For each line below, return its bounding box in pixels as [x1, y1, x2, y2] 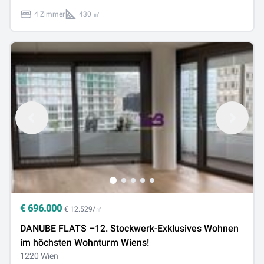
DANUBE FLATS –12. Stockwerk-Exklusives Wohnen [20, 223, 239, 234]
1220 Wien [20, 251, 58, 260]
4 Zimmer [34, 10, 65, 18]
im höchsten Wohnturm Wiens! [20, 237, 149, 248]
